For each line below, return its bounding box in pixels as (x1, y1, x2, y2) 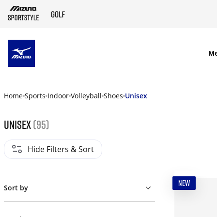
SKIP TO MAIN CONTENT (49, 48, 115, 59)
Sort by (4, 183, 28, 192)
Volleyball (71, 91, 102, 100)
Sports (25, 91, 46, 100)
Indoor (47, 91, 69, 100)
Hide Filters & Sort (28, 144, 94, 155)
